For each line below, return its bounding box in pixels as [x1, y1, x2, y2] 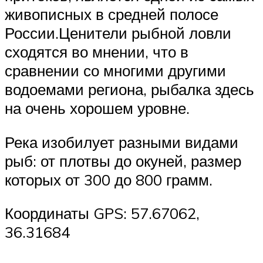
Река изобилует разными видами [5, 132, 238, 151]
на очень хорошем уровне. [5, 99, 190, 118]
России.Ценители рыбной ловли [5, 23, 231, 43]
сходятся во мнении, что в [5, 42, 188, 62]
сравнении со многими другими [5, 61, 226, 80]
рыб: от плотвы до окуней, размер [5, 151, 241, 170]
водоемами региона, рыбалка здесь [5, 80, 254, 99]
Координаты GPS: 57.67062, [5, 204, 200, 223]
